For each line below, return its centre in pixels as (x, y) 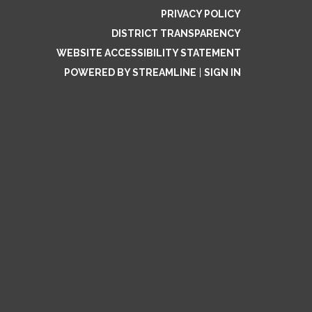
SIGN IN (223, 72)
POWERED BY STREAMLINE (130, 72)
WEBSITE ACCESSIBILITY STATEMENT (149, 53)
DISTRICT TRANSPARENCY (176, 33)
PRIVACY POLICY (201, 14)
